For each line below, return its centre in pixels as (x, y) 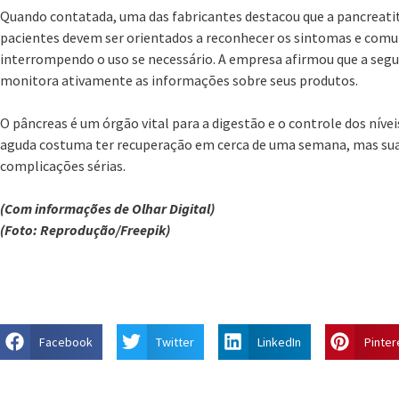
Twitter (175, 342)
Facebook (65, 342)
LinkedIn (279, 342)
